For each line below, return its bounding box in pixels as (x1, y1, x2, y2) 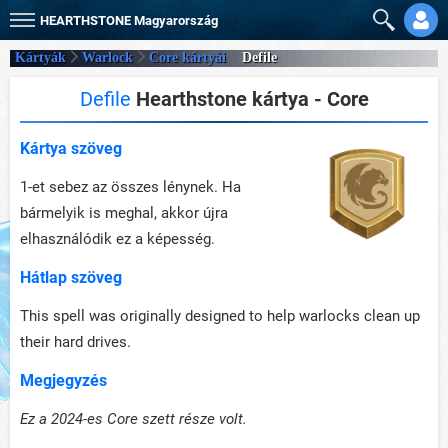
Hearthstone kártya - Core (130, 87, 369, 111)
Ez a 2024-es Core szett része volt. (20, 410, 247, 428)
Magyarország (134, 13, 218, 28)
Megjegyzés (20, 371, 107, 390)
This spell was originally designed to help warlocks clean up (20, 307, 420, 325)
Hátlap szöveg (20, 268, 122, 287)
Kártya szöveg (20, 139, 122, 158)
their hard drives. (20, 333, 131, 351)
